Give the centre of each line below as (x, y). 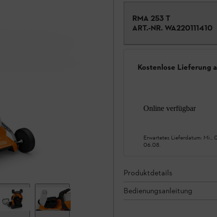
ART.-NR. (147, 28)
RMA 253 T (151, 18)
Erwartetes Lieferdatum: (173, 137)
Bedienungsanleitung (158, 190)
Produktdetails (148, 172)
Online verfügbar (170, 108)
